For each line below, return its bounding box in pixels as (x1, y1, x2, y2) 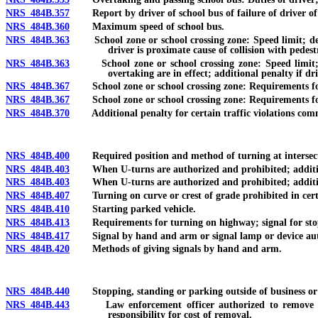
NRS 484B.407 (6, 190, 70, 202)
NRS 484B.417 (6, 230, 70, 241)
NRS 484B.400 (6, 150, 70, 161)
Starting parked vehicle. (70, 204, 196, 215)
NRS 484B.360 (6, 21, 70, 32)
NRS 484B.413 (6, 216, 70, 228)
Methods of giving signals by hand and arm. (70, 243, 282, 255)
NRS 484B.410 (6, 204, 70, 215)
